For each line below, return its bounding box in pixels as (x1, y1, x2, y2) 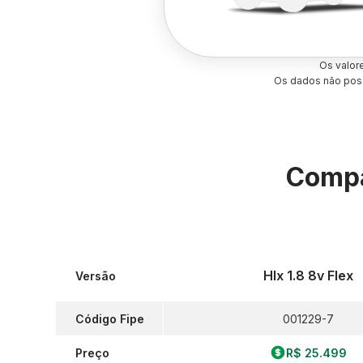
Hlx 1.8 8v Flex (263, 267, 353, 284)
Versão (75, 268, 116, 283)
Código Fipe (75, 311, 144, 326)
